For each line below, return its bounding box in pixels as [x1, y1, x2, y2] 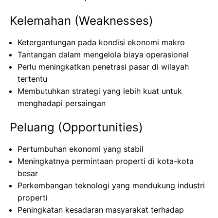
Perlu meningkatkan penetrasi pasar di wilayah [18, 62, 189, 72]
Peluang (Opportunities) [10, 120, 143, 134]
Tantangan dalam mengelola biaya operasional [18, 50, 189, 59]
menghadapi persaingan [18, 98, 106, 108]
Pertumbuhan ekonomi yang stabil [18, 144, 144, 154]
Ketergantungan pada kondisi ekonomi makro [18, 37, 185, 47]
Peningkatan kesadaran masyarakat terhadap [18, 205, 184, 215]
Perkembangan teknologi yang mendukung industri [18, 181, 205, 190]
